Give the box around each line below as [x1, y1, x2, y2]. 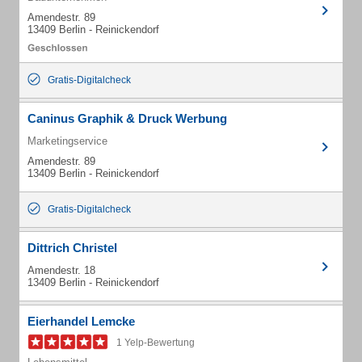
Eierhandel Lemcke [27, 314, 135, 328]
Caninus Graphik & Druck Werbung [27, 112, 227, 125]
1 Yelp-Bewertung [116, 337, 195, 348]
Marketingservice [27, 135, 107, 147]
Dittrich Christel [27, 241, 117, 255]
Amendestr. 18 [27, 264, 95, 276]
